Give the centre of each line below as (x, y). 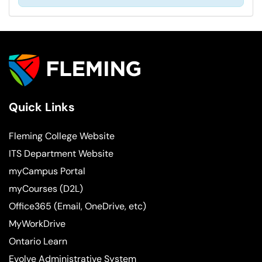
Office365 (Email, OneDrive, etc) (77, 206)
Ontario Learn (38, 242)
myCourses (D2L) (46, 189)
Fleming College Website (62, 136)
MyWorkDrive (37, 224)
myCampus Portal (47, 171)
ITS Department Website (61, 154)
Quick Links (42, 107)
